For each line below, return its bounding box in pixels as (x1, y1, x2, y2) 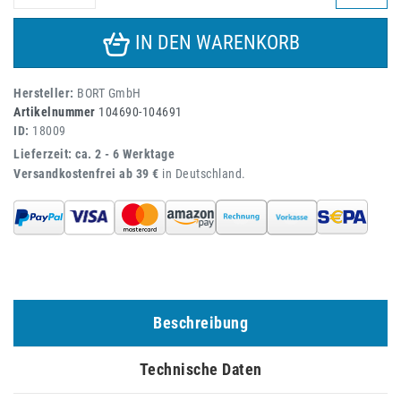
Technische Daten (139, 359, 262, 379)
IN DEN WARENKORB (134, 31, 300, 55)
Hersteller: (13, 86, 77, 102)
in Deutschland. (158, 166, 246, 183)
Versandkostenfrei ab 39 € (13, 166, 159, 183)
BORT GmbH (77, 86, 141, 102)
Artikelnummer (13, 105, 96, 121)
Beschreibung (153, 313, 248, 333)
